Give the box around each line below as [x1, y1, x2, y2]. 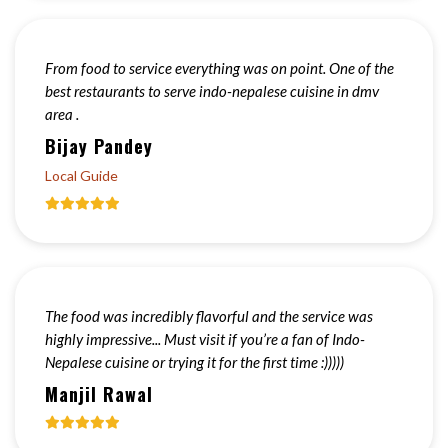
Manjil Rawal [45, 381, 153, 407]
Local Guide [45, 167, 118, 184]
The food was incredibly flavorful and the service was [45, 307, 373, 325]
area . [45, 105, 79, 123]
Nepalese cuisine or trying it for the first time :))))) [45, 353, 344, 371]
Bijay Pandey [45, 133, 153, 159]
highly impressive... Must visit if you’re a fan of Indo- [45, 330, 365, 348]
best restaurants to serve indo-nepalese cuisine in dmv [45, 82, 379, 100]
